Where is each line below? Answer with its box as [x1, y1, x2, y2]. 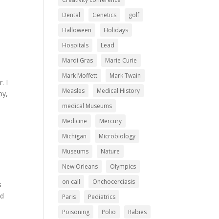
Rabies [128, 208, 147, 216]
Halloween [62, 26, 92, 34]
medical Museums [62, 102, 112, 110]
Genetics [92, 11, 117, 19]
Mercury [99, 117, 122, 125]
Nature [101, 147, 120, 155]
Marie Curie [105, 56, 137, 65]
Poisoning [62, 208, 90, 216]
